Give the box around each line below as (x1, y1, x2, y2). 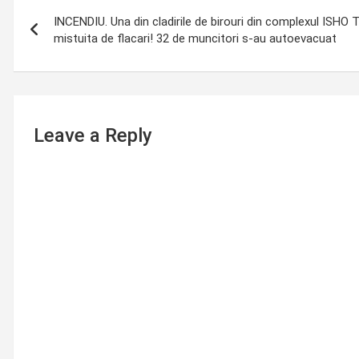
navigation (13, 22, 133, 53)
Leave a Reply (34, 124, 152, 147)
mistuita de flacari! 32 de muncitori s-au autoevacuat (54, 31, 337, 46)
